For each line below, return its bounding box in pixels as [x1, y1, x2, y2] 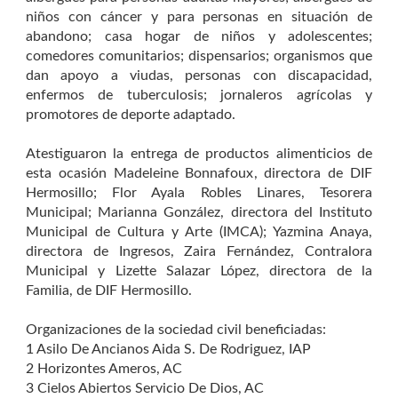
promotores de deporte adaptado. [26, 107, 235, 122]
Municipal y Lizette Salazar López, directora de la [26, 263, 372, 278]
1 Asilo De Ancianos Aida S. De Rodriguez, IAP [26, 341, 311, 356]
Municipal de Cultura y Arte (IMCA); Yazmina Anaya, [26, 224, 372, 239]
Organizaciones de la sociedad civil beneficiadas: [26, 322, 326, 337]
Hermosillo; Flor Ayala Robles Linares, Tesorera [26, 185, 372, 200]
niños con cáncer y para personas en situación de [26, 9, 372, 24]
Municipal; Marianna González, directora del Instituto [26, 204, 372, 219]
